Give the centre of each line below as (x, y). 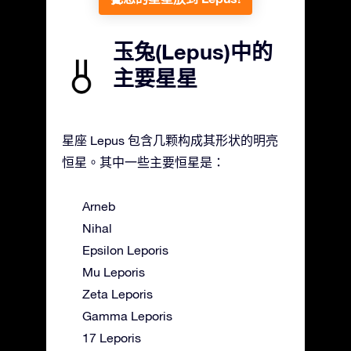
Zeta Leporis (118, 293)
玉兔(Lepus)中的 (193, 51)
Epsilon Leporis (125, 250)
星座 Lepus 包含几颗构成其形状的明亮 (170, 140)
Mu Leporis (114, 271)
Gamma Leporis (127, 315)
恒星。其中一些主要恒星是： (143, 162)
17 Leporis (112, 337)
